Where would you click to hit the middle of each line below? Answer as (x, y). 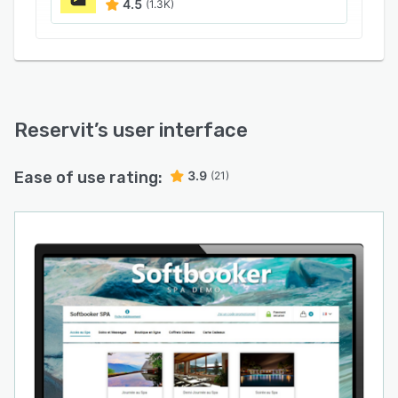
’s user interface (171, 130)
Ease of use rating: (88, 178)
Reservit (54, 130)
